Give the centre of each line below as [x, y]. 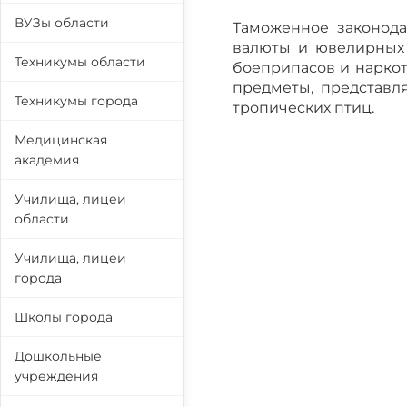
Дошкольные [58, 356]
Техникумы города [76, 101]
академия [47, 160]
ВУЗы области [62, 23]
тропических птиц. [303, 108]
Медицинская [61, 140]
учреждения [56, 376]
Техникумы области [80, 62]
